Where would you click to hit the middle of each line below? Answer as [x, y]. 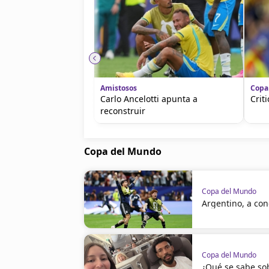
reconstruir [123, 110]
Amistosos [119, 88]
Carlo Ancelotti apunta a [149, 98]
